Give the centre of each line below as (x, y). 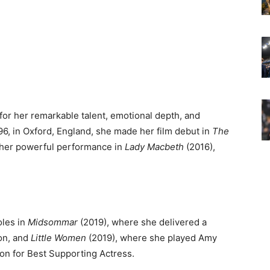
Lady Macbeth (154, 146)
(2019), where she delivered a (142, 222)
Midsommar (53, 222)
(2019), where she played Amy (152, 237)
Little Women (58, 237)
